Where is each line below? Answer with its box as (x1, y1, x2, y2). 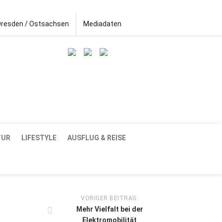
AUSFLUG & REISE (67, 133, 126, 142)
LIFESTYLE (21, 133, 56, 142)
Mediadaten (83, 20, 121, 28)
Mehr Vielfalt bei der (76, 205, 143, 213)
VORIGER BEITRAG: (81, 194, 138, 202)
